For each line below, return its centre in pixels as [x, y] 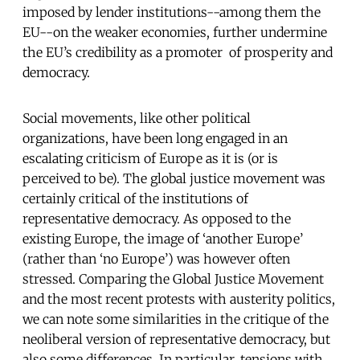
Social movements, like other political [137, 118]
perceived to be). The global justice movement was [174, 178]
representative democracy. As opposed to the [157, 218]
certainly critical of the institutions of [135, 198]
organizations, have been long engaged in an [155, 138]
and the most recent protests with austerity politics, [179, 299]
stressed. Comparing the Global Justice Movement [173, 278]
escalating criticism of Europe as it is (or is [150, 158]
